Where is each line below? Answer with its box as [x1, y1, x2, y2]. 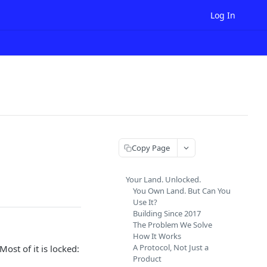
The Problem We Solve [133, 219, 212, 230]
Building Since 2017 [133, 208, 201, 219]
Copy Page [132, 142, 170, 153]
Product [133, 253, 162, 264]
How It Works [133, 231, 181, 241]
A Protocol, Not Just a [133, 242, 209, 253]
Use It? [133, 197, 157, 207]
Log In [210, 9, 235, 21]
